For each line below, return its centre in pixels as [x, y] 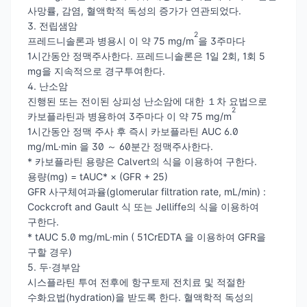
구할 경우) [50, 251]
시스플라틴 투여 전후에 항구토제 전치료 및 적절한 [136, 282]
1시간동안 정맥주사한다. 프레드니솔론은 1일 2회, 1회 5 [146, 56]
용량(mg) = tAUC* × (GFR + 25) [98, 176]
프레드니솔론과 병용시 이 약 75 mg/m [111, 40]
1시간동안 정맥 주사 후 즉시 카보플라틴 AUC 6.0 [133, 131]
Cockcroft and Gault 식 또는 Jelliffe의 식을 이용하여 [143, 206]
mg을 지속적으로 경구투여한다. [96, 71]
